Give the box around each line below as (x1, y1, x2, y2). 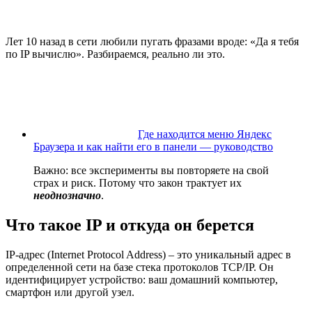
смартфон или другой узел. (6, 286, 137, 298)
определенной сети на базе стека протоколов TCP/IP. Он (6, 260, 274, 273)
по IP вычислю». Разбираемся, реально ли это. (6, 48, 225, 61)
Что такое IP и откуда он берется (6, 215, 254, 234)
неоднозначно (33, 189, 101, 202)
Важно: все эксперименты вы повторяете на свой (33, 164, 269, 177)
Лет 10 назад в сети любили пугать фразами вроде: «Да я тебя (6, 36, 299, 48)
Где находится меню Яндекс (138, 128, 272, 141)
